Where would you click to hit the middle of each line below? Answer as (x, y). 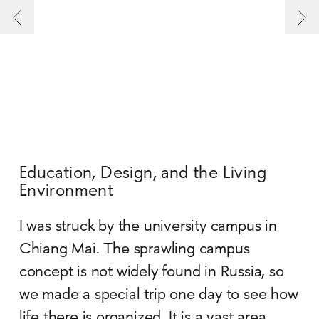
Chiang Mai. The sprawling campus (134, 250)
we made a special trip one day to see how (158, 296)
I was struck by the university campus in (148, 228)
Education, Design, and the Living (143, 174)
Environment (66, 192)
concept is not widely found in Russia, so (151, 273)
